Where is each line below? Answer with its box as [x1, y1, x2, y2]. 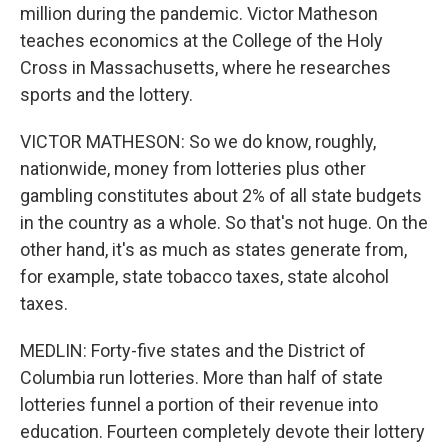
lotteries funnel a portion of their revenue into [20, 394, 378, 415]
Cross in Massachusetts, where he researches [20, 57, 391, 78]
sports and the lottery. [20, 84, 193, 105]
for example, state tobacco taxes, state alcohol [20, 266, 389, 287]
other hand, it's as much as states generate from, [20, 239, 407, 260]
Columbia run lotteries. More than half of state [20, 367, 383, 388]
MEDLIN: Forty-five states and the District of [20, 340, 366, 361]
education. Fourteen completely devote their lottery [20, 421, 425, 442]
